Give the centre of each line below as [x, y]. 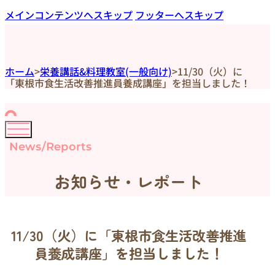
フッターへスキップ [179, 15]
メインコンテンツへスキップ [69, 15]
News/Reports [50, 147]
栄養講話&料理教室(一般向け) [106, 72]
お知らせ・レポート [129, 182]
